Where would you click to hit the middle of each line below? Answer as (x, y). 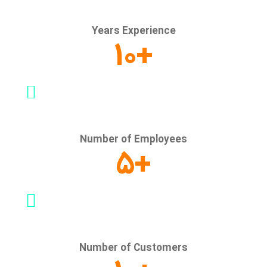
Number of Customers (133, 249)
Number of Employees (133, 140)
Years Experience (133, 32)
